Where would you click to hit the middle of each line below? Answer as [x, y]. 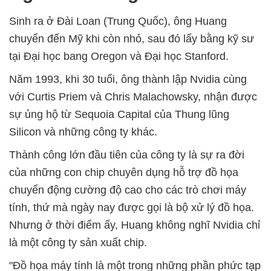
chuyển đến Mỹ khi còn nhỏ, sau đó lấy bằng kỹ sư [132, 39]
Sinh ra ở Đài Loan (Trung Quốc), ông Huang [118, 21]
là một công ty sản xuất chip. [78, 243]
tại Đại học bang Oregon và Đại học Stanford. [119, 56]
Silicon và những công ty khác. [83, 132]
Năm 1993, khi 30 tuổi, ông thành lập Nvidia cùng [128, 79]
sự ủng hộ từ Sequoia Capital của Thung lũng [119, 114]
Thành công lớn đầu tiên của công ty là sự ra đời [127, 155]
